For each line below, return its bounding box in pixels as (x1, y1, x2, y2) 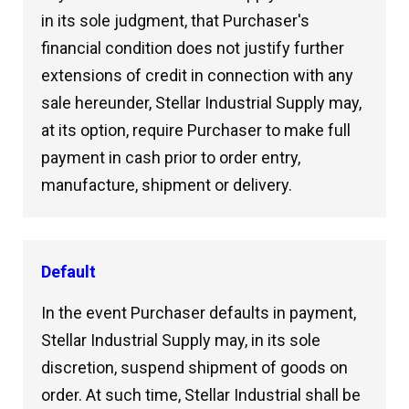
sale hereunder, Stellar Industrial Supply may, (41, 93, 362, 112)
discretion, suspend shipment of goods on (41, 358, 348, 377)
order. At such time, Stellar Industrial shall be (41, 385, 361, 404)
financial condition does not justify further (41, 38, 344, 58)
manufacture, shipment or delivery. (41, 175, 292, 194)
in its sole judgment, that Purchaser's (41, 11, 309, 30)
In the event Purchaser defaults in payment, (41, 303, 356, 322)
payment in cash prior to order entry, (41, 148, 300, 167)
